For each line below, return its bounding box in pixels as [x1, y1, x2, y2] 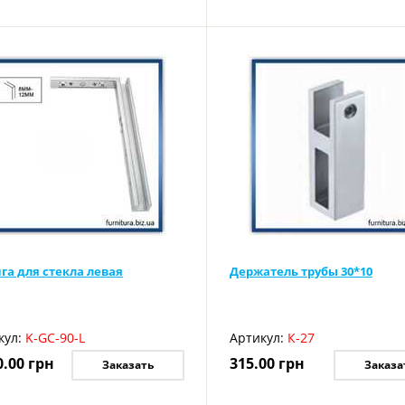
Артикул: [229, 329, 284, 346]
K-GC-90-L [25, 329, 85, 346]
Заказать [101, 357, 154, 372]
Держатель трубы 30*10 [229, 263, 372, 279]
